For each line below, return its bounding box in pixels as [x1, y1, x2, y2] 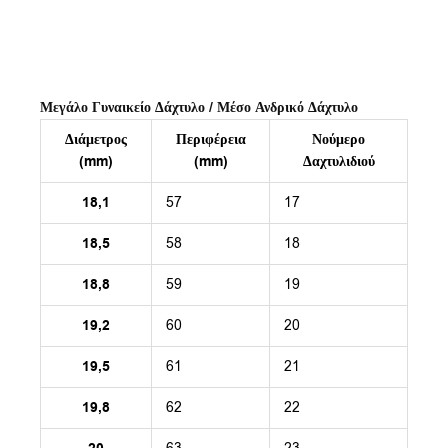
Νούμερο [312, 130, 365, 150]
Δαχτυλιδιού [302, 152, 375, 172]
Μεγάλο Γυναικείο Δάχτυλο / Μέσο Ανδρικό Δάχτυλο [40, 98, 358, 118]
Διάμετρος [65, 130, 127, 150]
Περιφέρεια [175, 130, 246, 150]
